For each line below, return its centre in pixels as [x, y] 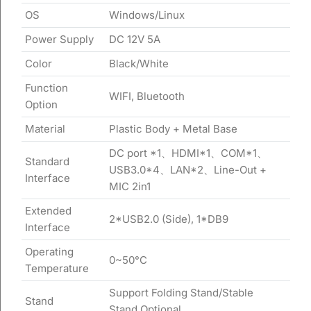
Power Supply [59, 39]
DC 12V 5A [135, 39]
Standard [47, 161]
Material [45, 129]
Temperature [57, 268]
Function [47, 88]
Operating [49, 252]
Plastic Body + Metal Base [173, 129]
